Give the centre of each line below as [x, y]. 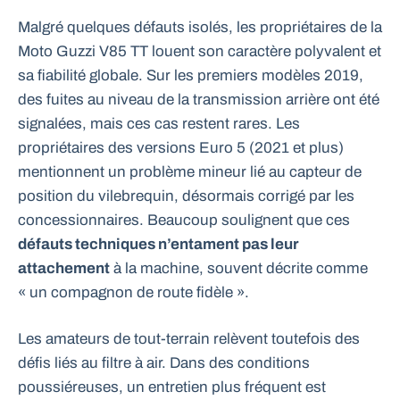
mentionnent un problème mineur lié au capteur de [190, 171]
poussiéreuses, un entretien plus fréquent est [172, 387]
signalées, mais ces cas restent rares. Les [159, 123]
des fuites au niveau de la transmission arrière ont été [199, 99]
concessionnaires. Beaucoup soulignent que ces [184, 220]
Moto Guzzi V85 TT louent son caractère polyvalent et [200, 51]
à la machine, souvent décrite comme [239, 268]
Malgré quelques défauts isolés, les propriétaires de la [200, 27]
